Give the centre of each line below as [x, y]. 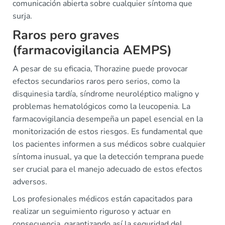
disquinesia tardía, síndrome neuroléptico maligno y [106, 94]
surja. [22, 16]
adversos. [30, 182]
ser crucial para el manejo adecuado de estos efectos [107, 170]
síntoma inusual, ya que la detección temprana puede [108, 157]
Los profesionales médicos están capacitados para [102, 199]
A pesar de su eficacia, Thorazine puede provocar [100, 69]
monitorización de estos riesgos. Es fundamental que [108, 132]
